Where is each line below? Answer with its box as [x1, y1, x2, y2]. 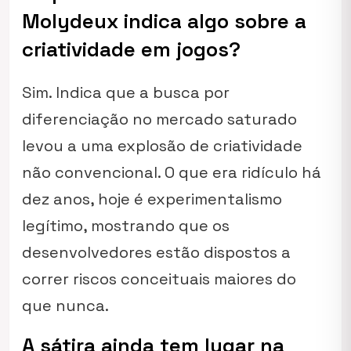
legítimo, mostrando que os [22, 215, 230, 236]
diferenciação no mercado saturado [22, 109, 297, 129]
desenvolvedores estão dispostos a [22, 242, 291, 262]
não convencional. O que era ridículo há [22, 162, 321, 183]
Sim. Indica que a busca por [22, 82, 230, 103]
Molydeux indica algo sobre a [22, 8, 306, 34]
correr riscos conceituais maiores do [22, 269, 296, 289]
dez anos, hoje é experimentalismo [22, 189, 282, 209]
